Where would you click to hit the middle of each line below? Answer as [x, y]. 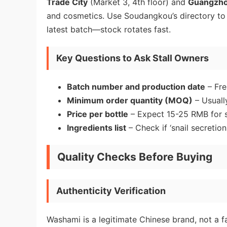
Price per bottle [98, 114]
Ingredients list [97, 128]
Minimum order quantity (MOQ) [130, 100]
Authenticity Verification [111, 191]
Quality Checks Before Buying [135, 157]
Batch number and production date [136, 87]
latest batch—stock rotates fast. [109, 29]
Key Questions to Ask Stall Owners [133, 58]
